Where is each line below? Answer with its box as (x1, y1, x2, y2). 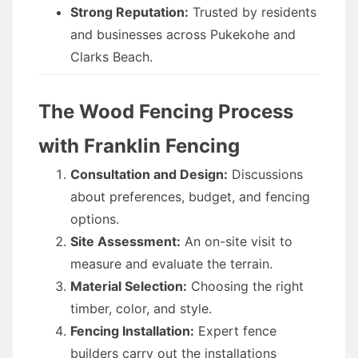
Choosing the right (187, 278, 304, 294)
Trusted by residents (189, 4, 316, 20)
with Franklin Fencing (38, 134, 240, 157)
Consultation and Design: (70, 166, 228, 182)
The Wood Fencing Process (38, 100, 293, 123)
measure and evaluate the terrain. (70, 256, 272, 272)
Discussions (228, 166, 303, 182)
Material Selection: (70, 278, 187, 294)
